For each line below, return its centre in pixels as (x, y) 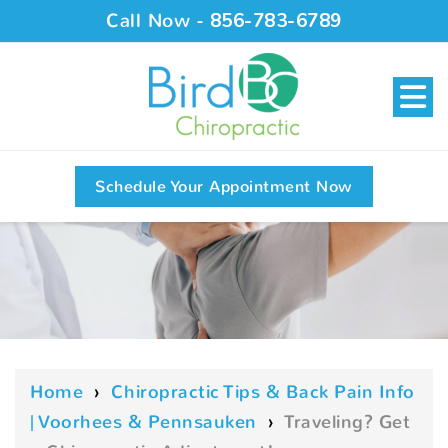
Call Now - (158, 20)
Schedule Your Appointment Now (224, 186)
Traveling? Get (347, 421)
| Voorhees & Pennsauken (143, 421)
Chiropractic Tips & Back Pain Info (262, 391)
